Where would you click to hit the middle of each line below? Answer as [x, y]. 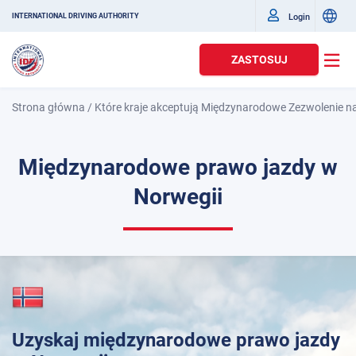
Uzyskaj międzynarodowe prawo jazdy [176, 340]
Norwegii [178, 197]
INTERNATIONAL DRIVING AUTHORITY [75, 16]
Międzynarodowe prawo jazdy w [178, 167]
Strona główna [48, 107]
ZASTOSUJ [259, 60]
